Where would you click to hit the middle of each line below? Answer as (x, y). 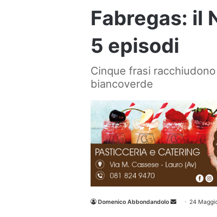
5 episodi (135, 46)
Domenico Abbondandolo (133, 202)
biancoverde (122, 84)
